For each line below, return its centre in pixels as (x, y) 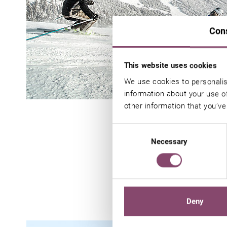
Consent (126, 129)
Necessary (169, 141)
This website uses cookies (170, 66)
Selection (127, 142)
